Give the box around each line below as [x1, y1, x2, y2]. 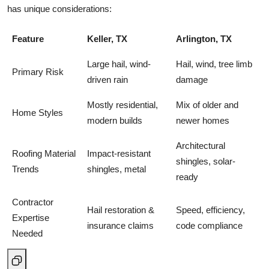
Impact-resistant [87, 148, 151, 159]
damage [176, 74, 208, 85]
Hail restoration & [87, 204, 154, 215]
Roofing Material [12, 148, 76, 159]
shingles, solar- [176, 156, 235, 166]
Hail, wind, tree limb [176, 58, 252, 69]
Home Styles [12, 107, 63, 118]
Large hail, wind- [87, 58, 151, 69]
